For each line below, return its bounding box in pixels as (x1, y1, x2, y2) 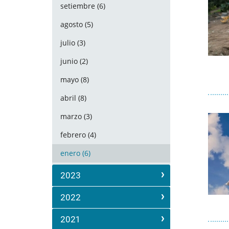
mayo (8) (60, 75, 89, 84)
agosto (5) (60, 19, 93, 29)
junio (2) (60, 56, 88, 66)
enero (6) (60, 148, 90, 158)
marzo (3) (60, 111, 92, 121)
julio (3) (60, 38, 85, 48)
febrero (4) (60, 130, 96, 140)
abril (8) (60, 93, 86, 103)
